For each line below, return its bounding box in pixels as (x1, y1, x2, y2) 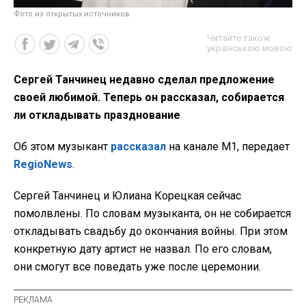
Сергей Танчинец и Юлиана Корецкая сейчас (14, 189, 241, 202)
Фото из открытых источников (14, 9, 130, 18)
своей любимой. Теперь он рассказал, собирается (14, 90, 284, 104)
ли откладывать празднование (14, 108, 180, 122)
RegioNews (14, 157, 72, 171)
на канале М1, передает (166, 139, 290, 153)
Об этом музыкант (14, 139, 111, 153)
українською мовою (207, 42, 292, 53)
